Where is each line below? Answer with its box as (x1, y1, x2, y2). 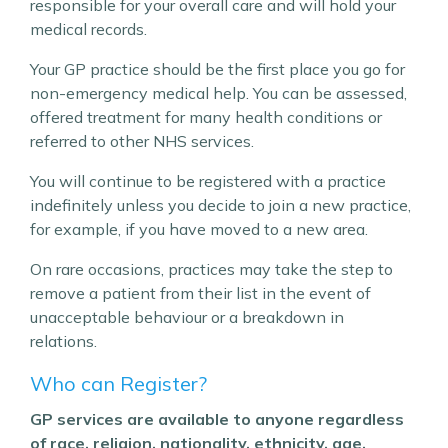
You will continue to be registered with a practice (30, 171, 386, 191)
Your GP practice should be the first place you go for (30, 59, 405, 79)
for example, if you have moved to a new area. (30, 219, 372, 239)
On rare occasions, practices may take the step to (30, 259, 393, 279)
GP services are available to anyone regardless (30, 409, 404, 429)
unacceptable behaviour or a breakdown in (30, 307, 344, 327)
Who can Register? (30, 371, 207, 396)
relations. (30, 331, 101, 351)
